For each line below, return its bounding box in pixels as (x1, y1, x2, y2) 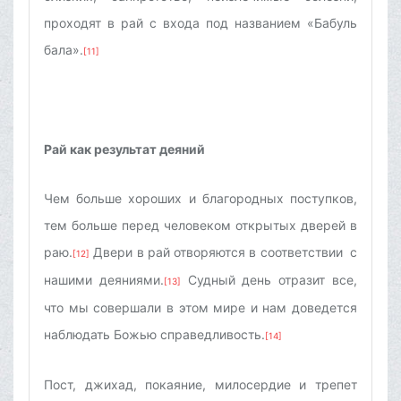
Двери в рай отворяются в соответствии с (90, 244, 357, 260)
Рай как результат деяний (44, 141, 205, 158)
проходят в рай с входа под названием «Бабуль (44, 15, 357, 31)
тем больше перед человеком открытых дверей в (44, 218, 357, 234)
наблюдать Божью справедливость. (44, 327, 265, 343)
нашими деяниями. (44, 272, 164, 288)
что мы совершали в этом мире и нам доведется (44, 300, 357, 316)
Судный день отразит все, (180, 272, 358, 288)
